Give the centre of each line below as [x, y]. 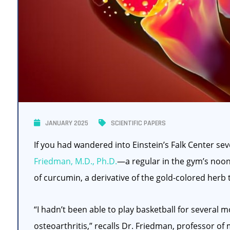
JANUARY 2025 [67, 123]
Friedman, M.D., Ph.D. [75, 161]
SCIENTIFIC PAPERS [138, 123]
